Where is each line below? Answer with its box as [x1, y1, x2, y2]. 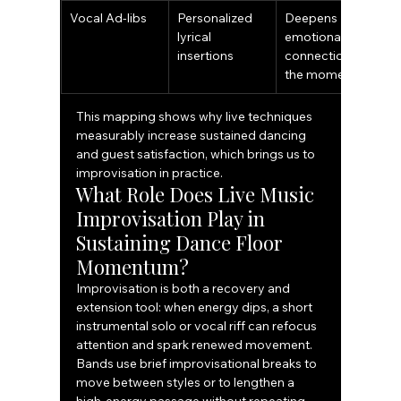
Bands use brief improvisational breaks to [76, 355, 320, 372]
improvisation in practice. [76, 165, 224, 182]
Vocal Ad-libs [70, 10, 148, 27]
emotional [285, 29, 347, 46]
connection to [285, 47, 370, 64]
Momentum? [76, 253, 190, 281]
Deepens [285, 10, 341, 27]
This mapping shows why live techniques [76, 108, 316, 125]
